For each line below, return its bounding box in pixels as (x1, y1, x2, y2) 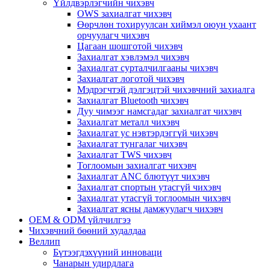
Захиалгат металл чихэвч (77, 117, 180, 127)
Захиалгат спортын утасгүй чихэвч (77, 182, 221, 192)
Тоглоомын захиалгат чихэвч (77, 160, 196, 171)
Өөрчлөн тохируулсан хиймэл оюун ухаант (77, 19, 256, 30)
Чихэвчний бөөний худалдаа (29, 225, 146, 236)
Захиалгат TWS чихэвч (77, 149, 172, 160)
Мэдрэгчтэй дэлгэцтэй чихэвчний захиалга (77, 84, 255, 95)
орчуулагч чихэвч (77, 30, 149, 40)
